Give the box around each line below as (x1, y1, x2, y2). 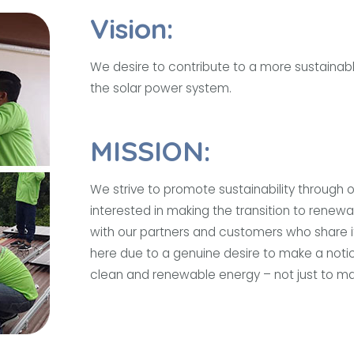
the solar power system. (90, 80, 232, 96)
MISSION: (90, 134, 212, 168)
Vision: (90, 11, 175, 46)
